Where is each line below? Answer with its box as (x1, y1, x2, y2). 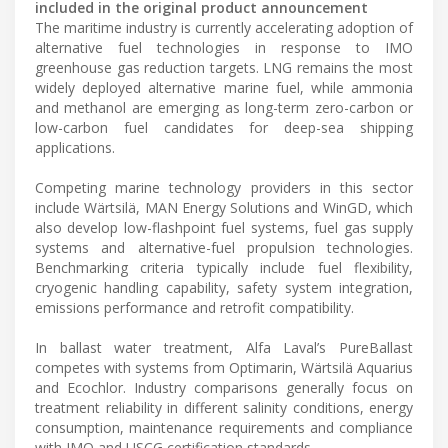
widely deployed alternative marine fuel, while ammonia (35, 77, 413, 97)
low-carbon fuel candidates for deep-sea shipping (35, 117, 413, 137)
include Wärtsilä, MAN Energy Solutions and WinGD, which (35, 197, 413, 217)
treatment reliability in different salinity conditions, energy (35, 397, 413, 417)
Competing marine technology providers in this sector (35, 177, 413, 197)
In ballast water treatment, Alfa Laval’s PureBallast (35, 337, 413, 357)
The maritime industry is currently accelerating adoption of (35, 17, 413, 37)
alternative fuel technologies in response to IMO (35, 37, 413, 57)
